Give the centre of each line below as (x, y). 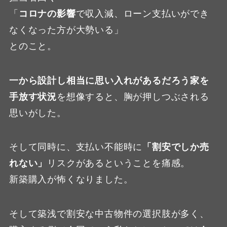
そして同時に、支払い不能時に (76, 147)
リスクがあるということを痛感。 (119, 163)
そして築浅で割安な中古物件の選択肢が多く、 (109, 214)
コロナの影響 (47, 13)
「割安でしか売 (176, 147)
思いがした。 (37, 113)
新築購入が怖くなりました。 (71, 180)
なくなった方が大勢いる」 (66, 30)
